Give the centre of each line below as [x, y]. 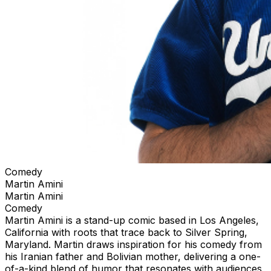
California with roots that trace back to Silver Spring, [126, 232]
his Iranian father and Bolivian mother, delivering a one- [133, 256]
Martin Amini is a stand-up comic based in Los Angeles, [132, 220]
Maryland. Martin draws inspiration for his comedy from [133, 244]
